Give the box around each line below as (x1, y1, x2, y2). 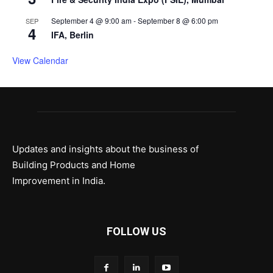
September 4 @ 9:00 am (51, 15, 132, 26)
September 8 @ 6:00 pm (138, 15, 218, 26)
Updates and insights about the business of (12, 143, 199, 155)
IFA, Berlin (51, 29, 94, 41)
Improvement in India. (12, 175, 105, 187)
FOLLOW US (107, 225, 166, 238)
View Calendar (12, 54, 68, 67)
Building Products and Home (12, 159, 135, 171)
